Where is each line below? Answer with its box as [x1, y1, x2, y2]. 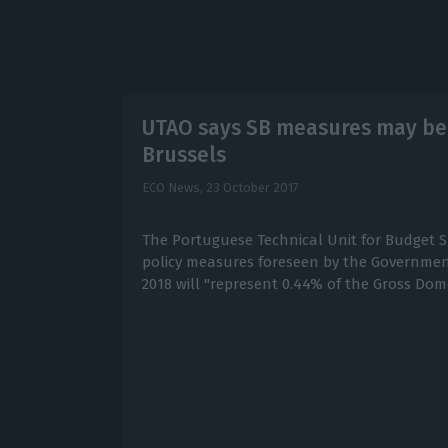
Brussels [141, 141, 226, 168]
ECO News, [141, 179, 206, 195]
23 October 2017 [205, 179, 299, 195]
